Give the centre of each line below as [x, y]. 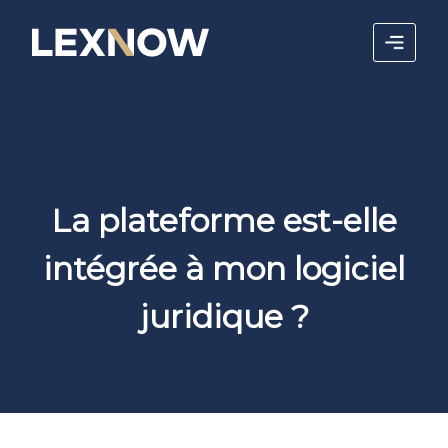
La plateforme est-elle [224, 220]
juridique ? [224, 316]
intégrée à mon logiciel [224, 268]
